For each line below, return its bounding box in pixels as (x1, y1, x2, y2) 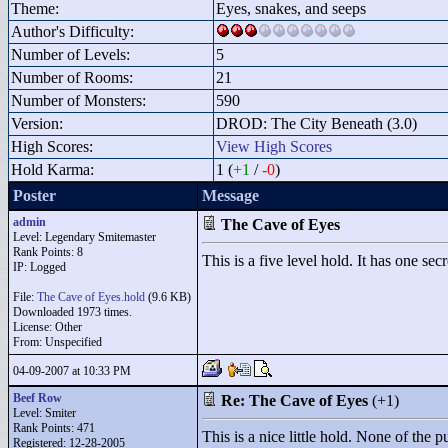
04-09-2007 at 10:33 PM (13, 364, 131, 378)
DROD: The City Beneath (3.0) (216, 115, 417, 132)
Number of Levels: (11, 46, 130, 63)
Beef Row (13, 391, 62, 405)
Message (202, 187, 259, 204)
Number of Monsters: (11, 92, 146, 109)
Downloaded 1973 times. (13, 305, 132, 319)
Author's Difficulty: (11, 23, 134, 40)
